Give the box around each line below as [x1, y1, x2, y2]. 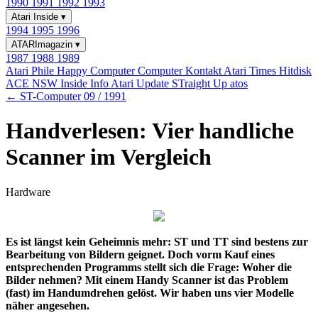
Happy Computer [57, 65, 138, 77]
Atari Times [224, 65, 279, 77]
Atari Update [111, 77, 172, 89]
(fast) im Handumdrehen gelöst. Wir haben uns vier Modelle [6, 286, 294, 299]
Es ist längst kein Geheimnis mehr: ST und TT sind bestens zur [6, 235, 308, 248]
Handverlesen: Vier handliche [6, 118, 294, 144]
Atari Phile [6, 65, 57, 77]
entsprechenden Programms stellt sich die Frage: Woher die [6, 261, 292, 273]
